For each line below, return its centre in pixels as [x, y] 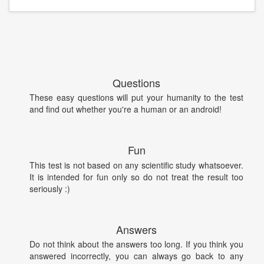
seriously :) [50, 188]
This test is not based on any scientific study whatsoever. [136, 165]
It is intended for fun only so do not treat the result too [136, 176]
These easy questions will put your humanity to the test [136, 98]
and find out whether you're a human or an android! [126, 109]
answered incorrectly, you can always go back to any [136, 256]
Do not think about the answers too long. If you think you [136, 244]
